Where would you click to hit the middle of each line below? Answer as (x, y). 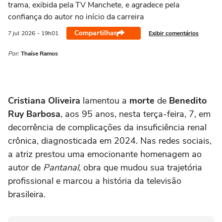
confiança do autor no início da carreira (76, 17)
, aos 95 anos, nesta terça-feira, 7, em (136, 114)
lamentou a (105, 101)
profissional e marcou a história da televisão (95, 181)
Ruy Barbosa (34, 114)
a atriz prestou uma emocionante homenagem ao (105, 154)
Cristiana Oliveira (44, 101)
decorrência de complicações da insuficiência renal (107, 127)
